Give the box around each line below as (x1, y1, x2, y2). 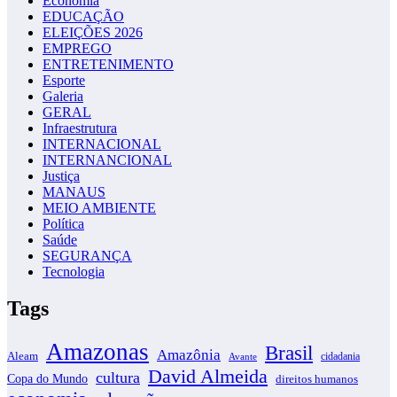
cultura (96, 369, 140, 387)
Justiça (43, 167, 80, 183)
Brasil (265, 342, 313, 365)
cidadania (321, 350, 360, 363)
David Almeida (148, 366, 268, 388)
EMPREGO (43, 40, 112, 56)
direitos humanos (276, 373, 358, 386)
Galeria (43, 88, 83, 104)
